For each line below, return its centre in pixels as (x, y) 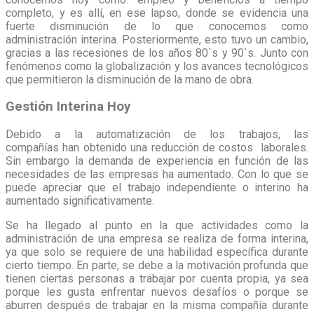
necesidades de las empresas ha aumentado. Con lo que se (157, 175)
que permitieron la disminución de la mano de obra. (130, 79)
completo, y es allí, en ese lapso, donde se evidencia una (157, 13)
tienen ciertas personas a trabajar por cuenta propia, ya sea (157, 279)
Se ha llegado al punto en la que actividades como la (157, 226)
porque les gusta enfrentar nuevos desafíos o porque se (157, 292)
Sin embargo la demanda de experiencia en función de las (157, 161)
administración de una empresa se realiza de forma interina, (157, 239)
